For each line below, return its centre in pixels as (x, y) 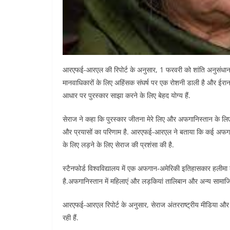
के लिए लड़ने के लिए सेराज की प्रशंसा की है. (118, 145)
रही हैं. (71, 218)
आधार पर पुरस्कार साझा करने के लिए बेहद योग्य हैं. (127, 95)
